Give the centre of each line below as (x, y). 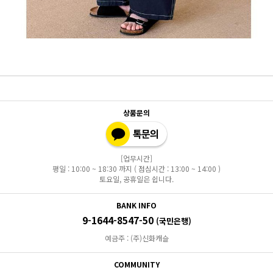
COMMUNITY (136, 264)
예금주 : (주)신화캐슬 (136, 238)
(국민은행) (173, 221)
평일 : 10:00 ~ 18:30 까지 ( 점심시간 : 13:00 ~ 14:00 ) (136, 168)
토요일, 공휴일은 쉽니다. (136, 179)
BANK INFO (136, 205)
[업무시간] (136, 158)
